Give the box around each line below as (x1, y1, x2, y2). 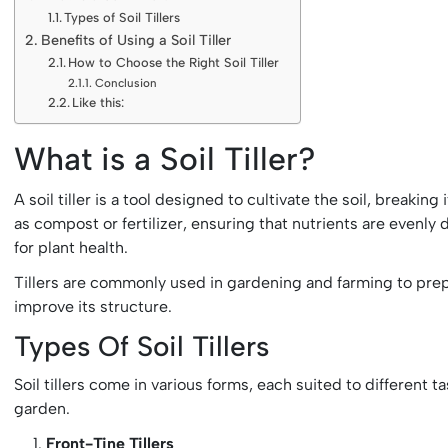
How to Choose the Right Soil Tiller (68, 54, 280, 70)
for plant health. (14, 238, 129, 258)
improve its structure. (14, 297, 173, 317)
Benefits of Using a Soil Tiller (40, 30, 231, 49)
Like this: (72, 94, 125, 110)
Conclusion (94, 75, 157, 90)
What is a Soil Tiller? (14, 139, 317, 178)
